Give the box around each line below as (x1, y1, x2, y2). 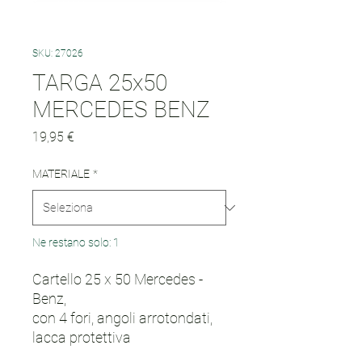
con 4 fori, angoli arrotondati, (32, 309, 213, 326)
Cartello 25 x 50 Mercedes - (32, 271, 203, 288)
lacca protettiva (32, 329, 131, 346)
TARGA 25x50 (32, 69, 167, 96)
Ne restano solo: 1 (32, 236, 120, 249)
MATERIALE (32, 167, 90, 180)
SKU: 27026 (32, 48, 83, 59)
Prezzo (74, 128, 112, 144)
